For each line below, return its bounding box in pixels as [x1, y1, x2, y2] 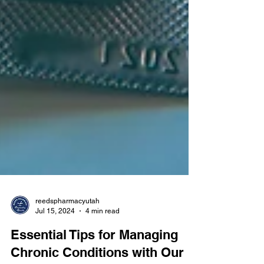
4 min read [85, 230, 120, 239]
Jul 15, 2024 [35, 230, 75, 239]
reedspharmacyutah [35, 220, 100, 229]
